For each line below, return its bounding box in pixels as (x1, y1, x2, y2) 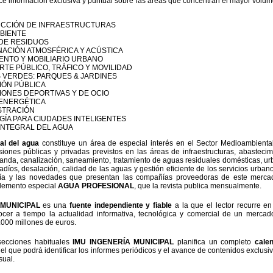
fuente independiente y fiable (69, 201, 172, 210)
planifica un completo (174, 238, 255, 246)
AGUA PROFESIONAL (58, 182, 134, 190)
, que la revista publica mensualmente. (134, 182, 261, 190)
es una (40, 201, 69, 210)
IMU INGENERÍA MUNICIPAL (73, 238, 174, 246)
